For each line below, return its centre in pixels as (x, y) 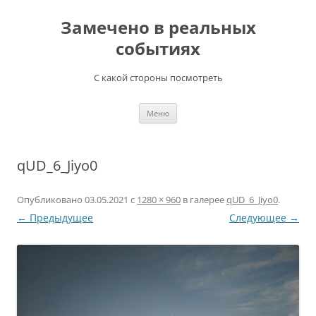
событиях (158, 48)
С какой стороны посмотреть (158, 78)
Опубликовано (51, 200)
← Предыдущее (55, 218)
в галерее (203, 200)
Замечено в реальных (158, 27)
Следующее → (264, 218)
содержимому (49, 24)
